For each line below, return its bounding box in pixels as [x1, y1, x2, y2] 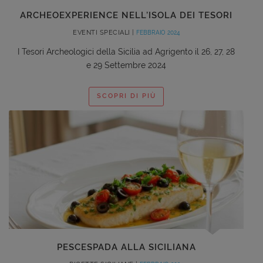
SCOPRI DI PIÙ [96, 92, 156, 100]
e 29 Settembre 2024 [86, 60, 166, 70]
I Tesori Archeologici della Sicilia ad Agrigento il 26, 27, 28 [18, 46, 235, 56]
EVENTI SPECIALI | [73, 28, 136, 36]
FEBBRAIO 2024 [136, 29, 180, 36]
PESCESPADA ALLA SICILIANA [56, 241, 196, 252]
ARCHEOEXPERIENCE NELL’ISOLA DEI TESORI [20, 9, 232, 21]
